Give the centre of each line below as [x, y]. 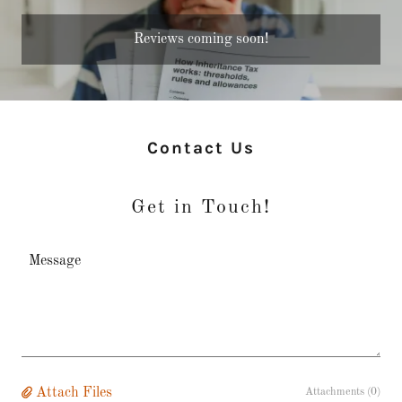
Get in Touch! [201, 207]
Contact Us [201, 148]
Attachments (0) [343, 392]
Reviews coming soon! [201, 39]
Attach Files [74, 393]
